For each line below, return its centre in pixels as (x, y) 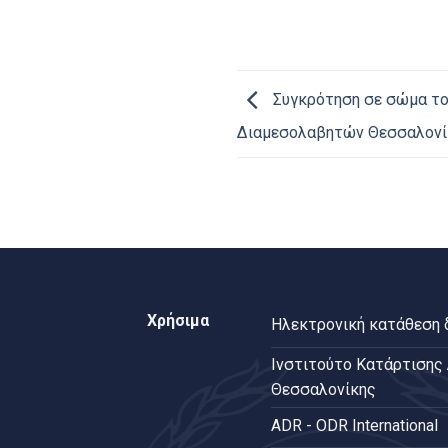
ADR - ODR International (354, 425)
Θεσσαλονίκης (323, 390)
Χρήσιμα (178, 320)
